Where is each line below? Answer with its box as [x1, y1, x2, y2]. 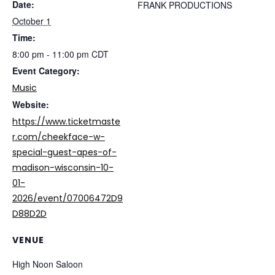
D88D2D [12, 207, 47, 220]
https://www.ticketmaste [12, 115, 120, 128]
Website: [12, 98, 49, 110]
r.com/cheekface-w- [12, 131, 105, 143]
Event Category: [12, 64, 80, 77]
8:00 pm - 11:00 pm [12, 48, 91, 60]
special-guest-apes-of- [12, 146, 117, 158]
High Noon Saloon [12, 258, 83, 270]
